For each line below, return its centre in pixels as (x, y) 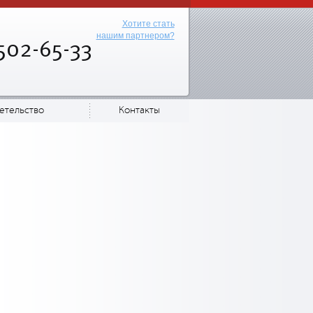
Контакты (139, 110)
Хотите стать (148, 24)
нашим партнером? (135, 36)
